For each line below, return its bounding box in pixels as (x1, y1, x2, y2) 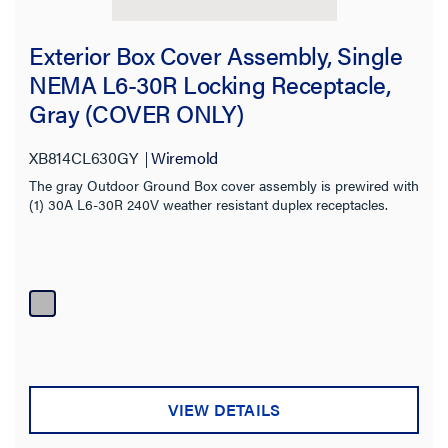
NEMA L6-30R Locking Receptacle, (29, 67, 391, 102)
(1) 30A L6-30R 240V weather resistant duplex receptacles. (29, 193, 388, 214)
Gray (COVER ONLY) (29, 96, 245, 131)
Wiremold (150, 145, 219, 169)
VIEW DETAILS (167, 397, 281, 421)
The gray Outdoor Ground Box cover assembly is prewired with (29, 174, 419, 195)
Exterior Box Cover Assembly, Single (29, 38, 403, 73)
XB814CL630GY (29, 145, 138, 169)
